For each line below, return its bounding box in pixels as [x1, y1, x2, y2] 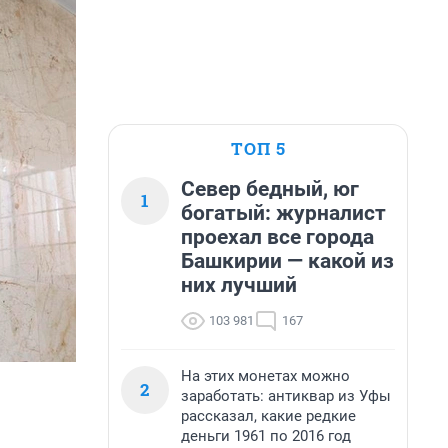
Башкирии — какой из [181, 249, 394, 273]
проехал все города [181, 225, 374, 249]
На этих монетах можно [181, 367, 350, 385]
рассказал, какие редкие [181, 407, 356, 425]
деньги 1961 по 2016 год [181, 427, 351, 445]
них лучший [181, 273, 297, 297]
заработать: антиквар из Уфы [181, 387, 391, 405]
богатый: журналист [181, 201, 386, 225]
